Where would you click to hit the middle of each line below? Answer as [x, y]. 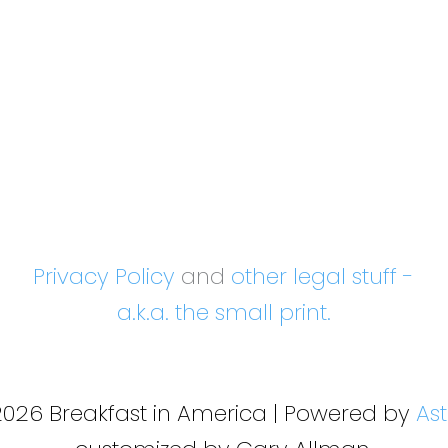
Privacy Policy [104, 277]
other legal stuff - [323, 277]
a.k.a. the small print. [223, 313]
